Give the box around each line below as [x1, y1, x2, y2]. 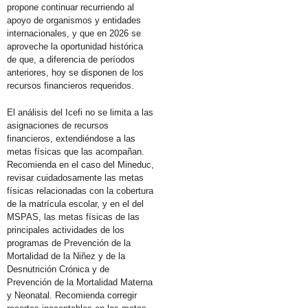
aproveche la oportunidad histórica [7, 41, 143, 52]
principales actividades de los [7, 224, 124, 235]
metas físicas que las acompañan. [7, 146, 144, 157]
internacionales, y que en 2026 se [7, 27, 141, 38]
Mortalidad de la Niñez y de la [7, 250, 125, 261]
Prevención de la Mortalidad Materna [7, 276, 153, 287]
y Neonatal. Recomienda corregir [7, 289, 137, 300]
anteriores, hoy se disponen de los [7, 67, 144, 78]
